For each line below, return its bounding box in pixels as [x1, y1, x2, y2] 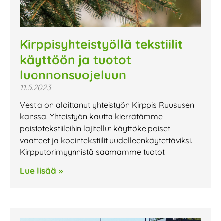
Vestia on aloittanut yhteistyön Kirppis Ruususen [20, 99, 194, 110]
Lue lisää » [20, 165, 63, 176]
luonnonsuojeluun [20, 67, 126, 82]
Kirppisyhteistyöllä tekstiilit [20, 36, 183, 52]
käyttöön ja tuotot [20, 51, 131, 67]
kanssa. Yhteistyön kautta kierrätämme [20, 111, 163, 121]
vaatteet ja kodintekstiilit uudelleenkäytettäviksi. [20, 135, 192, 145]
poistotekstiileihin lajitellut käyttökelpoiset [20, 123, 170, 133]
